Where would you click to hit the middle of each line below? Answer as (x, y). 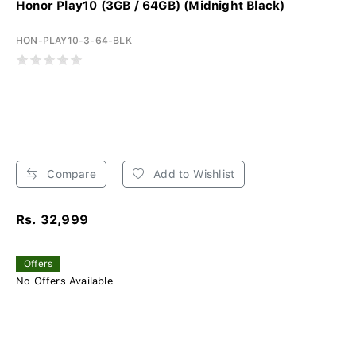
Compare (70, 174)
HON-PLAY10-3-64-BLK (74, 40)
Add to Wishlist (193, 174)
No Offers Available (64, 281)
